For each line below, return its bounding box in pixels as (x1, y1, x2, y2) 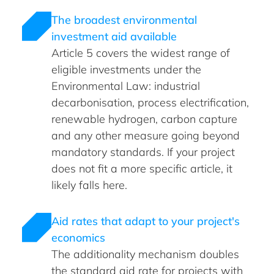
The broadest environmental (51, 12, 197, 27)
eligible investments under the (51, 62, 201, 76)
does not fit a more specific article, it (51, 161, 232, 176)
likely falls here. (51, 177, 127, 192)
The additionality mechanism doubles (51, 246, 239, 261)
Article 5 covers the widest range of (51, 45, 230, 60)
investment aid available (51, 29, 177, 43)
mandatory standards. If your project (51, 144, 235, 159)
